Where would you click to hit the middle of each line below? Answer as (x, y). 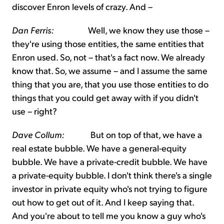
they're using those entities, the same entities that (108, 43)
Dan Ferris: (33, 30)
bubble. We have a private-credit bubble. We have (110, 161)
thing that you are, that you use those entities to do (110, 84)
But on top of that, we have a (133, 134)
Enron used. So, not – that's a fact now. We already (108, 57)
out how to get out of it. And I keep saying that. (103, 202)
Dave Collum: (38, 134)
